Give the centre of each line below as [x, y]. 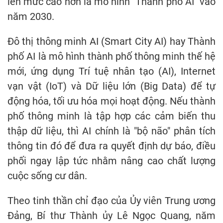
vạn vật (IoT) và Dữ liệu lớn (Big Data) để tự [111, 86]
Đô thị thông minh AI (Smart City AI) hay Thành [111, 41]
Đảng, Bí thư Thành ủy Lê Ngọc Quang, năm [111, 215]
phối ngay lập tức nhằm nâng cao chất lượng [111, 161]
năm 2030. [31, 16]
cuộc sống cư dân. [47, 175]
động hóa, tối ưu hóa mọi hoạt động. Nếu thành [111, 101]
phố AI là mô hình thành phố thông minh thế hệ [111, 56]
